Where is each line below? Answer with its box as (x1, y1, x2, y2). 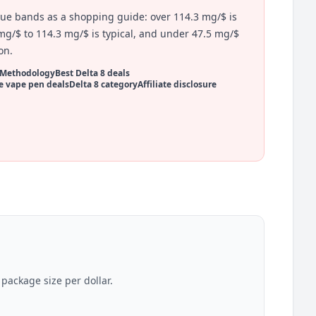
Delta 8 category (68, 78, 138, 90)
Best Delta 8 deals (54, 67, 130, 79)
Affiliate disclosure (137, 78, 217, 90)
